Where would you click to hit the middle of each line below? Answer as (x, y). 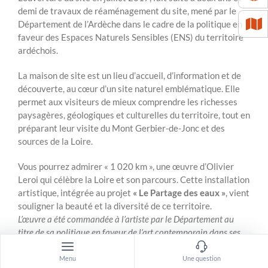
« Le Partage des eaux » (179, 192)
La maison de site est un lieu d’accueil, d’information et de (129, 75)
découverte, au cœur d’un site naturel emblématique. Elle (129, 88)
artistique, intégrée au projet (75, 192)
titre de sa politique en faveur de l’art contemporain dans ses (129, 232)
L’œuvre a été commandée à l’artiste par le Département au (126, 219)
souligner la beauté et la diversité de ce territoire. (115, 205)
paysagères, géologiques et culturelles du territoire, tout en (134, 115)
